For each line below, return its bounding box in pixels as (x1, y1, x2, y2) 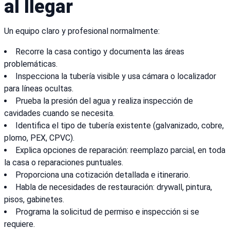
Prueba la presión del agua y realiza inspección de (15, 96, 193, 106)
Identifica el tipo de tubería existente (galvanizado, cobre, (15, 121, 224, 131)
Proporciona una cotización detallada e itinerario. (15, 170, 190, 180)
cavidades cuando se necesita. (4, 108, 114, 119)
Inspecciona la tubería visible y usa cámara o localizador (15, 71, 216, 82)
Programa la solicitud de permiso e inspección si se (15, 207, 199, 217)
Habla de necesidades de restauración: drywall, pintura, (15, 182, 212, 193)
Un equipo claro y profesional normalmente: (4, 26, 160, 36)
